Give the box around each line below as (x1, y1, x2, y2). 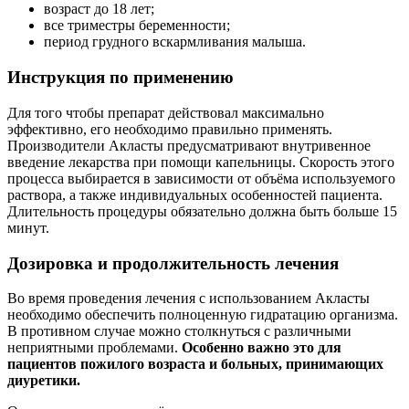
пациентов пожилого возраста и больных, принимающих (7, 356, 383, 372)
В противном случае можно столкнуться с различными (7, 323, 351, 340)
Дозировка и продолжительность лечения (7, 253, 339, 273)
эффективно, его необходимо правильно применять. (7, 121, 332, 137)
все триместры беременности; (44, 17, 230, 34)
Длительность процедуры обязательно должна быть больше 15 (7, 203, 397, 219)
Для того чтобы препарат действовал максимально (7, 104, 324, 121)
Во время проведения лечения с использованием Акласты (7, 290, 370, 307)
